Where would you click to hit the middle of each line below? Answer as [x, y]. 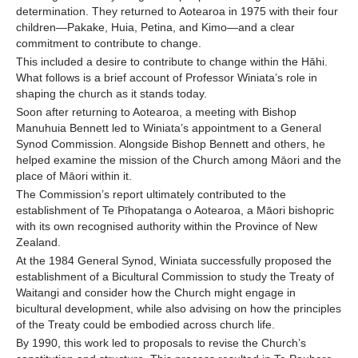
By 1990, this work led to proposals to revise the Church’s [161, 343]
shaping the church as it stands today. [113, 94]
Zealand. [40, 243]
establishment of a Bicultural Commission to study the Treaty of [175, 277]
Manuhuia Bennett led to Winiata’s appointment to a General [169, 128]
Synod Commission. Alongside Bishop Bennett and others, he [171, 144]
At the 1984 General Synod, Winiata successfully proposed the [174, 261]
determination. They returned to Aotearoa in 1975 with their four [177, 12]
